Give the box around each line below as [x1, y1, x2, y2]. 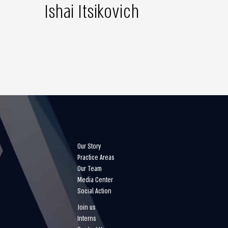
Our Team [77, 164, 102, 174]
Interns [77, 214, 96, 223]
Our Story [77, 141, 101, 151]
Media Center [77, 175, 113, 185]
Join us [77, 203, 96, 212]
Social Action [77, 186, 111, 196]
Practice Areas [77, 153, 115, 162]
